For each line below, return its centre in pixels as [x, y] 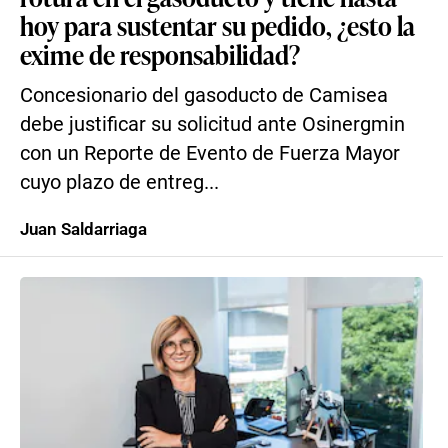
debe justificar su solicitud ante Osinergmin [212, 124]
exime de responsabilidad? [160, 54]
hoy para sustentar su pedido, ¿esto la [217, 25]
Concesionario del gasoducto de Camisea [204, 95]
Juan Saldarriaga [83, 229]
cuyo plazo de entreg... [119, 182]
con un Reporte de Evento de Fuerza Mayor [210, 153]
